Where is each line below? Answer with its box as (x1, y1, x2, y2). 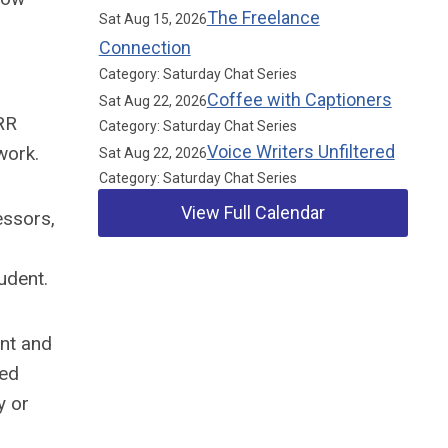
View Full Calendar (181, 202, 326, 223)
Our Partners (98, 291, 217, 315)
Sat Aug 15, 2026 (98, 11, 207, 27)
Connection (98, 37, 191, 58)
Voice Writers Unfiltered (206, 141, 395, 162)
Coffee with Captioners (206, 89, 392, 110)
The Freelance (206, 7, 320, 28)
